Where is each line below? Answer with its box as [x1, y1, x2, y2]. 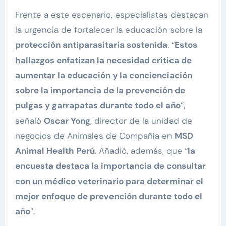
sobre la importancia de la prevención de [15, 84, 185, 96]
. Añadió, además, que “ [94, 145, 188, 156]
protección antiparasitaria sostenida [15, 39, 167, 50]
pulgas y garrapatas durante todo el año [15, 99, 181, 111]
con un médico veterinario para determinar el [15, 175, 203, 187]
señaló [15, 115, 44, 126]
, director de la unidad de [90, 115, 192, 126]
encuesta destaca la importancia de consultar [15, 160, 206, 172]
